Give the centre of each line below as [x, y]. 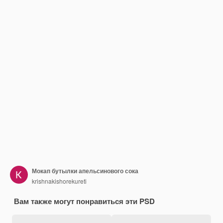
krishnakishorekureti [59, 181]
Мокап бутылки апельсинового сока [85, 170]
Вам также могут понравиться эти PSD [84, 201]
